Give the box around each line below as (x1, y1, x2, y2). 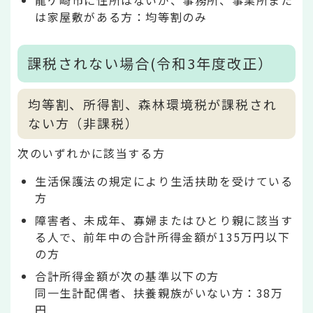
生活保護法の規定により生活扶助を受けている (35, 172, 293, 189)
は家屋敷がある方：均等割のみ (35, 8, 208, 25)
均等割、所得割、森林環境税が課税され (28, 94, 277, 113)
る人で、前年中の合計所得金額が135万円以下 (35, 228, 291, 245)
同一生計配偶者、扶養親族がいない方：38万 (35, 284, 284, 301)
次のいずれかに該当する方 (17, 145, 166, 162)
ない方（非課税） (28, 113, 139, 132)
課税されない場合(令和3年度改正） (27, 52, 273, 73)
